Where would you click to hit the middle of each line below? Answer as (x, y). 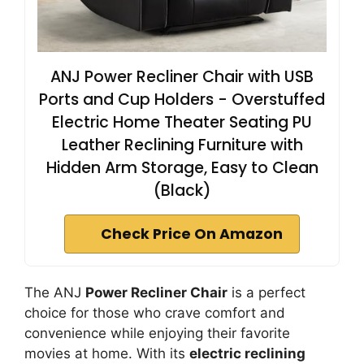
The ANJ (55, 292)
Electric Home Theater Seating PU (182, 122)
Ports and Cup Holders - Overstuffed (182, 100)
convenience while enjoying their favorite (157, 333)
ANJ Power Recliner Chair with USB (182, 77)
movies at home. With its (107, 353)
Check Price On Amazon (192, 234)
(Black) (182, 191)
